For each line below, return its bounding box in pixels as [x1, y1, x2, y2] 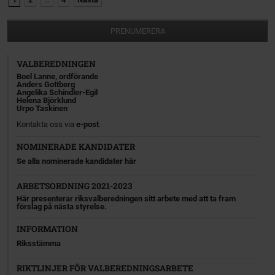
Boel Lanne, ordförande [17, 71, 99, 81]
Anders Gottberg [17, 79, 76, 89]
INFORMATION [17, 223, 79, 235]
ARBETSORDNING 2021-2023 [17, 180, 133, 192]
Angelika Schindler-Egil [17, 87, 98, 97]
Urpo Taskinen [17, 103, 68, 113]
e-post [76, 119, 99, 129]
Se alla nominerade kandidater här [17, 156, 137, 166]
